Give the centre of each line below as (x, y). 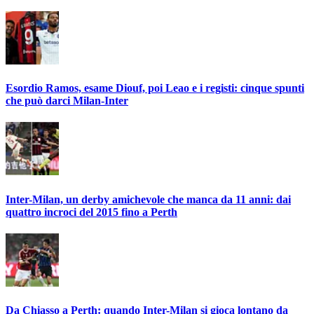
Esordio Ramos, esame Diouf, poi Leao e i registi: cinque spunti (155, 88)
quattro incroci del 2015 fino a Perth (91, 212)
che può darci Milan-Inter (67, 100)
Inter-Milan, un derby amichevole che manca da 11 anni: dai (148, 199)
